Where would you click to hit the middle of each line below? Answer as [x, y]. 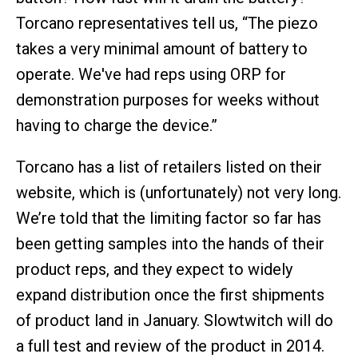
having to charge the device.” [117, 126]
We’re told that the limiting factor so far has [169, 219]
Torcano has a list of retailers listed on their [169, 167]
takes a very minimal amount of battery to [162, 49]
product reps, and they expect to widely [154, 270]
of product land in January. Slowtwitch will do [175, 321]
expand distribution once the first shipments [170, 295]
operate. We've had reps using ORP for [151, 75]
